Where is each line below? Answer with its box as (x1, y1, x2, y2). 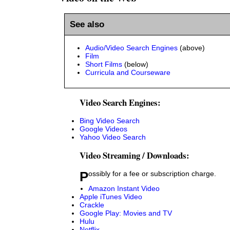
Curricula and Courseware (85, 68, 170, 76)
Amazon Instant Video (88, 184, 160, 193)
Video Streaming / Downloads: (80, 149, 189, 162)
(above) (178, 43, 205, 52)
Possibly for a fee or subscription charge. (88, 169, 216, 178)
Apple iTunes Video (80, 193, 142, 201)
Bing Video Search (80, 117, 140, 125)
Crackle (80, 201, 104, 209)
